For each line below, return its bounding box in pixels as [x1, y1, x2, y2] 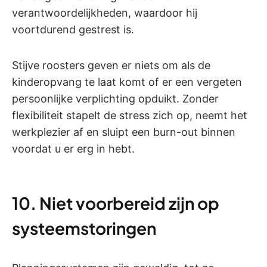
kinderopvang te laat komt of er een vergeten [12, 76, 242, 88]
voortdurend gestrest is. [12, 23, 134, 36]
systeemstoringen [12, 218, 156, 238]
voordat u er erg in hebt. [12, 142, 135, 155]
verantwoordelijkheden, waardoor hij [12, 7, 197, 19]
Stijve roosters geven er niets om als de [12, 59, 210, 72]
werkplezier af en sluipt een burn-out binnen [12, 126, 235, 138]
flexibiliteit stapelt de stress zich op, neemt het [12, 109, 247, 122]
